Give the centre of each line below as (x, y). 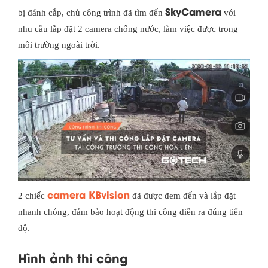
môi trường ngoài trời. (59, 45)
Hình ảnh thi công (73, 257)
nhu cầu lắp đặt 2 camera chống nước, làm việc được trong (128, 28)
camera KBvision (89, 194)
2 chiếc (33, 195)
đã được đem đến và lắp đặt (183, 195)
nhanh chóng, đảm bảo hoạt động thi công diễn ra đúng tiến (130, 211)
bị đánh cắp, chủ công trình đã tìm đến (92, 12)
